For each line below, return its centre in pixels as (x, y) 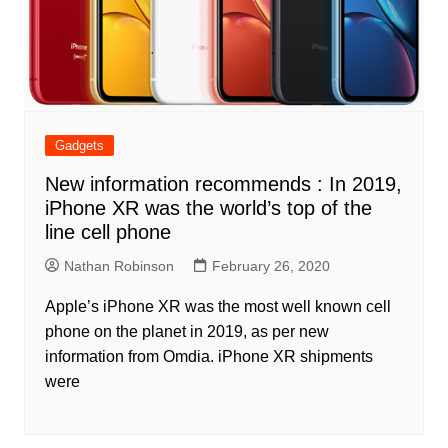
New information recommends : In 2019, (223, 183)
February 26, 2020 (270, 265)
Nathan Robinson (118, 265)
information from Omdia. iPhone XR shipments (208, 356)
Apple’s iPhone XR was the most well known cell (217, 306)
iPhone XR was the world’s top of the (208, 207)
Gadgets (79, 145)
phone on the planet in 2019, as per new (186, 331)
